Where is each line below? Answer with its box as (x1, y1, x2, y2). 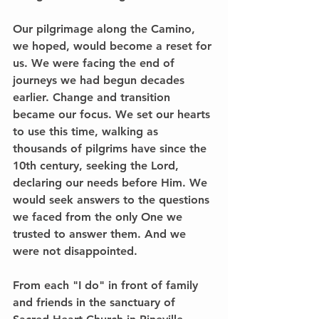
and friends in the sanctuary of (13, 295, 179, 309)
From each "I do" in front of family (13, 278, 202, 292)
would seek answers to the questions (13, 192, 213, 206)
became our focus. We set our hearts (13, 107, 214, 121)
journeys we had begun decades (13, 73, 188, 87)
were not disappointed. (13, 244, 137, 258)
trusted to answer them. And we (13, 226, 189, 241)
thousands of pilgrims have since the (13, 141, 210, 155)
